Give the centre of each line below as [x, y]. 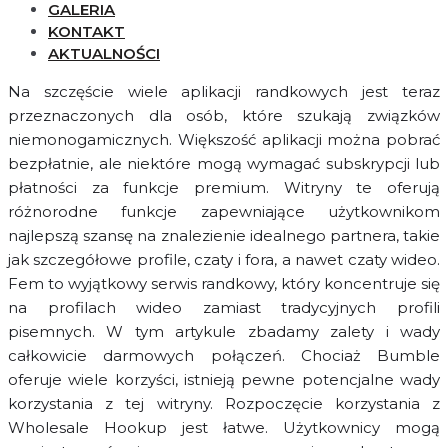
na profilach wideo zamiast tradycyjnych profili [224, 308]
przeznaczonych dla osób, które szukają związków [224, 116]
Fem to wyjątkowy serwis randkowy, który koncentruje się [224, 284]
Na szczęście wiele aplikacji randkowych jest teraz [224, 92]
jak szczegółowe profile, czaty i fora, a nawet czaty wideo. [224, 260]
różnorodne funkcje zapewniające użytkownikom [224, 212]
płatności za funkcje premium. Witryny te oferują [224, 188]
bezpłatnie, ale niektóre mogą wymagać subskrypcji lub [224, 164]
